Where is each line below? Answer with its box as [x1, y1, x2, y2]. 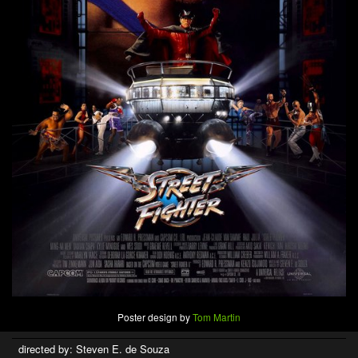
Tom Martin [193, 309, 241, 324]
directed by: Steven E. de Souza [18, 340, 169, 356]
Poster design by [117, 309, 193, 324]
